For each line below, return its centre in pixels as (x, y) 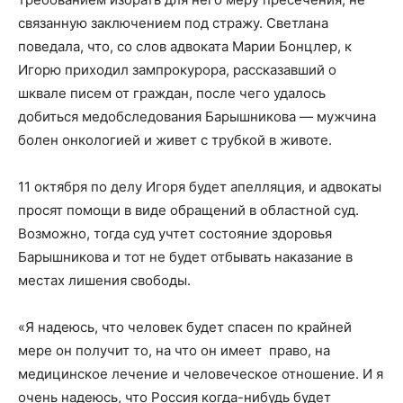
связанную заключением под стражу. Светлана (173, 23)
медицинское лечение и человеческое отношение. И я (201, 374)
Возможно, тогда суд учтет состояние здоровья (175, 234)
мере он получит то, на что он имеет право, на (174, 351)
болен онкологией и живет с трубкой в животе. (175, 140)
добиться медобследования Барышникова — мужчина (197, 117)
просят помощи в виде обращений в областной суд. (188, 210)
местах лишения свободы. (104, 281)
